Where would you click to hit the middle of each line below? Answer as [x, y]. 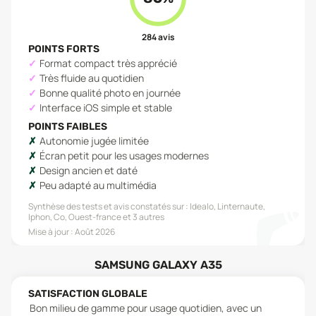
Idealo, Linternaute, [227, 206]
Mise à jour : [51, 232]
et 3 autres [143, 217]
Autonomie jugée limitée [94, 141]
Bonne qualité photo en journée [110, 93]
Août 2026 [95, 232]
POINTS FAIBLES [68, 127]
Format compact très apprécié [108, 63]
